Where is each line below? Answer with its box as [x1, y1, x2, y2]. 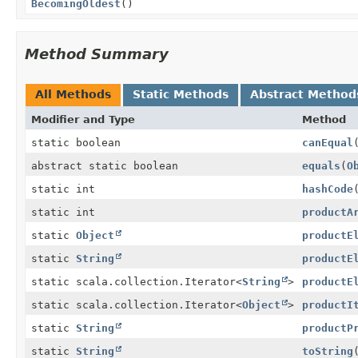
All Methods [35, 87, 111, 101]
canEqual [302, 136, 353, 149]
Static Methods [133, 87, 229, 101]
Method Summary [25, 45, 169, 62]
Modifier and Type [31, 113, 135, 125]
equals [302, 159, 340, 172]
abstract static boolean [31, 159, 178, 172]
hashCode [302, 182, 353, 195]
